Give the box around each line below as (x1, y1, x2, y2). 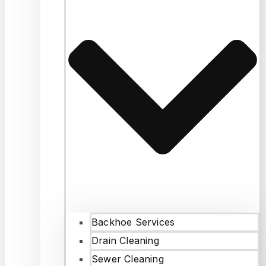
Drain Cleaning (91, 234, 159, 246)
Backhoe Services (91, 216, 175, 228)
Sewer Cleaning (91, 252, 164, 265)
